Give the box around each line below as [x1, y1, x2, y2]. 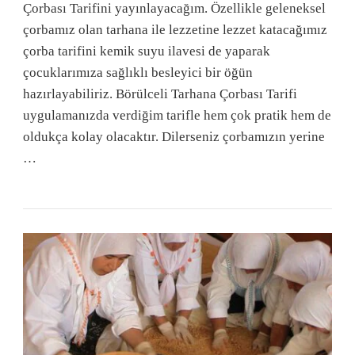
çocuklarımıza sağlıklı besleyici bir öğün [23, 64, 253, 80]
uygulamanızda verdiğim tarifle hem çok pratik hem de [23, 107, 331, 123]
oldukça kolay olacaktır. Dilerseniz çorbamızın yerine [23, 128, 325, 144]
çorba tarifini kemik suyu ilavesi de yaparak [23, 43, 270, 59]
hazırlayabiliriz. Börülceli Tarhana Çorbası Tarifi [23, 86, 297, 101]
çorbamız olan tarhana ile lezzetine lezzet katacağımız [23, 21, 327, 37]
